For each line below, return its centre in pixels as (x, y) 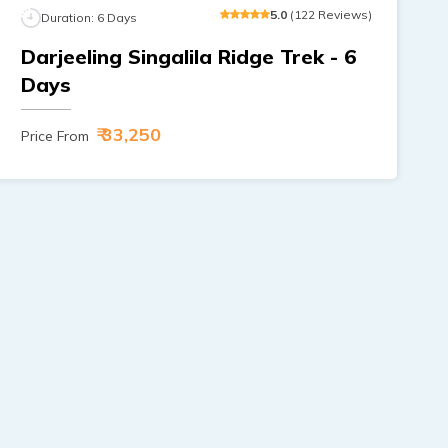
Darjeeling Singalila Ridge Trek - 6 (189, 56)
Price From (55, 135)
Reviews (342, 14)
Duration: (69, 17)
